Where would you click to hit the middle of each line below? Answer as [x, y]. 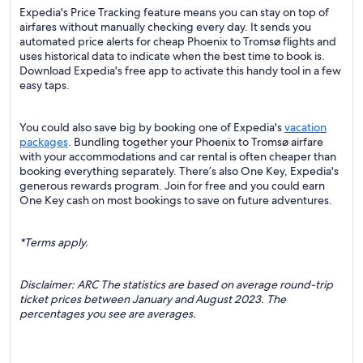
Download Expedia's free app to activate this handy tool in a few [180, 70]
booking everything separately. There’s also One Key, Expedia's [179, 171]
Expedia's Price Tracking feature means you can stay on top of [174, 12]
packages [44, 142]
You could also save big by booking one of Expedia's [152, 127]
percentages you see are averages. [108, 314]
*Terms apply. [54, 242]
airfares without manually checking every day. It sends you [165, 27]
